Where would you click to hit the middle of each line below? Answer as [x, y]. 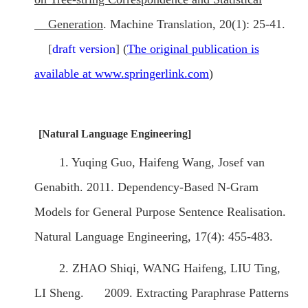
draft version [84, 49]
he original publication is [197, 49]
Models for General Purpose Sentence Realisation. [160, 212]
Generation [69, 24]
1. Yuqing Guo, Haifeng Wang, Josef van [162, 163]
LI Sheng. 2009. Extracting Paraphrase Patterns [162, 293]
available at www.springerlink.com [122, 74]
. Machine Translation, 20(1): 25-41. [194, 24]
